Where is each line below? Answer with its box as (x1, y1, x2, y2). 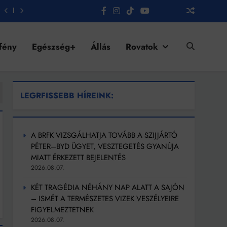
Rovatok (125, 40, 158, 53)
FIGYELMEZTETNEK (31, 204, 94, 216)
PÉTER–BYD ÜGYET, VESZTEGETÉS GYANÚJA (31, 141, 179, 153)
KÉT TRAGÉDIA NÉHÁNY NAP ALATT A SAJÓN (31, 182, 185, 194)
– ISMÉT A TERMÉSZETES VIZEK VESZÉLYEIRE (31, 193, 179, 205)
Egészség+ (31, 40, 75, 53)
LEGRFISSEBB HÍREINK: (20, 90, 114, 102)
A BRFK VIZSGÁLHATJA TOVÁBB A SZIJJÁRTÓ (31, 130, 178, 141)
